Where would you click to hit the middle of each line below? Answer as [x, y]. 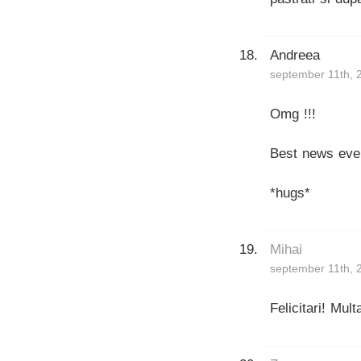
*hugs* [290, 193]
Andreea [295, 55]
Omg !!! [293, 114]
